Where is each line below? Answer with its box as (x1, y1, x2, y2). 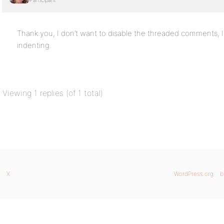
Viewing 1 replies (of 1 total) (2, 88, 103, 98)
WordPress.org (174, 170, 213, 177)
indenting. (17, 40, 51, 50)
